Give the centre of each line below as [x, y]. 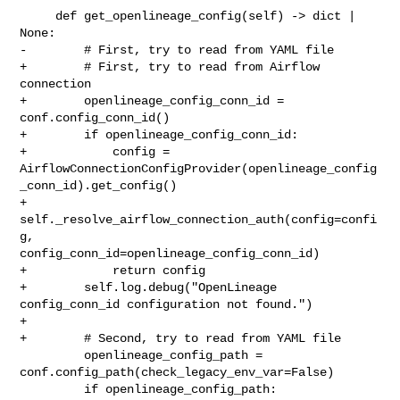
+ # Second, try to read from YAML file [181, 338]
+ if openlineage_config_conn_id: [159, 134]
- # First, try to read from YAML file [177, 50]
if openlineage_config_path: [52, 389]
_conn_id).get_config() [99, 185]
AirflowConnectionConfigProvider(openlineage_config [199, 168]
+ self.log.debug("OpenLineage [149, 287]
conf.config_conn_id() [95, 117]
